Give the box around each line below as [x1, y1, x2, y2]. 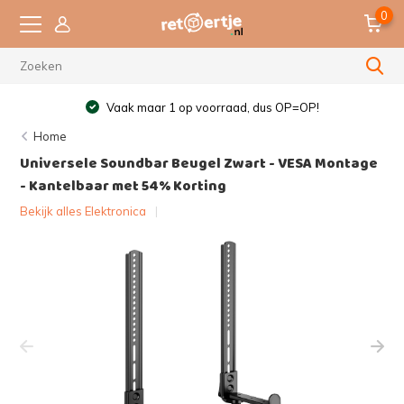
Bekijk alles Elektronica [20, 204, 147, 218]
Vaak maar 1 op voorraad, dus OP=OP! [104, 100, 320, 115]
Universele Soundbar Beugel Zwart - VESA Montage [20, 152, 379, 175]
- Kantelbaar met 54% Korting [20, 175, 227, 197]
